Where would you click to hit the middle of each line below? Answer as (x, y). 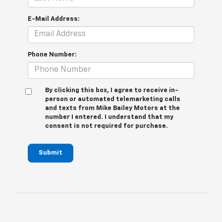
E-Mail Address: (54, 19)
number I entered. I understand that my (109, 117)
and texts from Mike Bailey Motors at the (112, 108)
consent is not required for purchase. (107, 126)
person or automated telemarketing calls (113, 99)
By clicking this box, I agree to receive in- (112, 90)
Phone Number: (52, 55)
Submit (51, 153)
